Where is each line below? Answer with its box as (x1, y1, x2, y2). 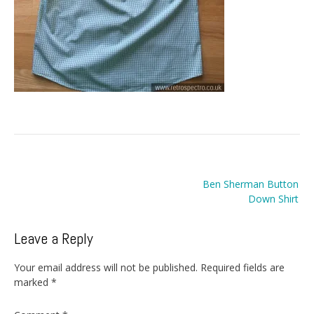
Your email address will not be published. (14, 260, 198, 274)
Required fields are (200, 260, 285, 274)
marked (14, 275, 51, 289)
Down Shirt (248, 192, 299, 206)
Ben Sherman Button (203, 177, 299, 191)
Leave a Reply (14, 228, 93, 249)
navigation (13, 179, 91, 204)
